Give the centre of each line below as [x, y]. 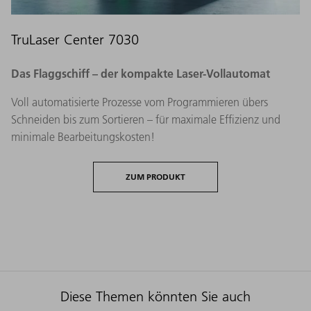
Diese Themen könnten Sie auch [155, 296]
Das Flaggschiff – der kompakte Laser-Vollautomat [141, 73]
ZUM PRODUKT [155, 176]
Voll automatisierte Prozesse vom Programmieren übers [140, 102]
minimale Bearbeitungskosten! [83, 136]
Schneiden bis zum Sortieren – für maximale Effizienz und [146, 119]
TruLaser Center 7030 [75, 39]
